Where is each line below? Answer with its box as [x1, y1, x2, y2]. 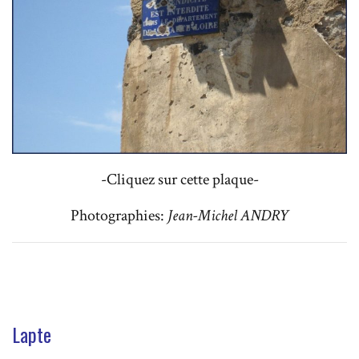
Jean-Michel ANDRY [164, 204, 288, 226]
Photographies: [71, 204, 164, 226]
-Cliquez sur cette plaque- [100, 168, 259, 190]
